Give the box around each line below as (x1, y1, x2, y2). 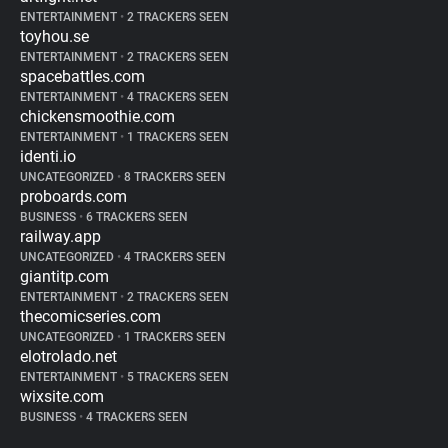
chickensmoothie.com (20, 107, 175, 126)
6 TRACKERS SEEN (83, 210, 188, 224)
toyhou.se (20, 27, 89, 46)
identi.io (20, 147, 76, 166)
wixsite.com (20, 387, 104, 406)
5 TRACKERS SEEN (124, 370, 229, 384)
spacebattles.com (20, 67, 145, 86)
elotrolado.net (20, 347, 117, 366)
